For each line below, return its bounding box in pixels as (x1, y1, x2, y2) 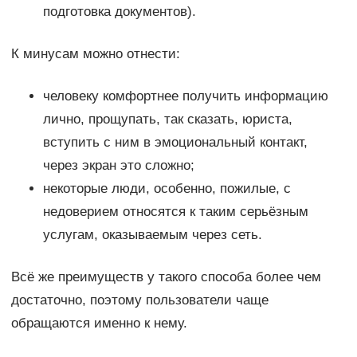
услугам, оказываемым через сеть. (42, 227, 262, 243)
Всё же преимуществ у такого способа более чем (10, 269, 321, 285)
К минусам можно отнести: (10, 46, 180, 62)
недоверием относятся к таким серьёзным (42, 204, 308, 220)
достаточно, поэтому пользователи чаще (10, 292, 269, 308)
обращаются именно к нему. (10, 316, 187, 331)
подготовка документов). (42, 4, 196, 20)
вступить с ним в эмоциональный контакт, (42, 135, 308, 151)
